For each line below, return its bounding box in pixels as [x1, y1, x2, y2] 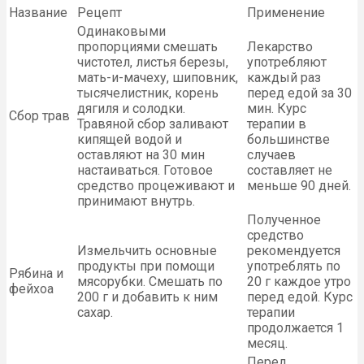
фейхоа [9, 280, 54, 297]
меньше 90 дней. [247, 177, 351, 193]
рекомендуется [247, 242, 340, 258]
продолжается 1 [247, 319, 344, 336]
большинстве [247, 131, 330, 147]
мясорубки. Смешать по [77, 273, 223, 289]
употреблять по [247, 258, 340, 274]
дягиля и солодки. [77, 100, 185, 116]
